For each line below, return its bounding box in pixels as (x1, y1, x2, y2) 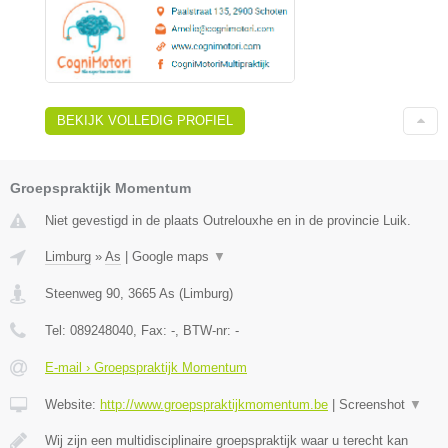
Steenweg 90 (45, 286, 120, 302)
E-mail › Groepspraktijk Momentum (45, 360, 247, 376)
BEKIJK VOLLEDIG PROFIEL (57, 113, 233, 129)
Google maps (132, 249, 213, 265)
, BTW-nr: (175, 323, 235, 339)
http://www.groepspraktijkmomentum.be (100, 397, 328, 413)
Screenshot (339, 397, 409, 413)
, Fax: (133, 323, 171, 339)
